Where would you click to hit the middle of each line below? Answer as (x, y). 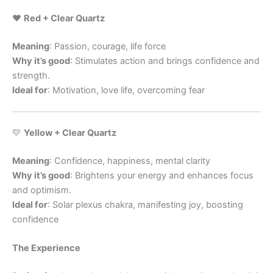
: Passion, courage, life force (108, 46)
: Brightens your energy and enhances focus (162, 175)
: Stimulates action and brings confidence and (165, 61)
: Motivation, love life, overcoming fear (126, 90)
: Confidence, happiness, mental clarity (130, 161)
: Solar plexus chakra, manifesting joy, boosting (145, 204)
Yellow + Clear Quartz (70, 133)
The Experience (46, 248)
